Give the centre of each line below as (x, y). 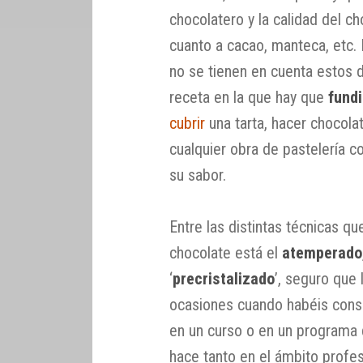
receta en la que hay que (249, 98)
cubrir (188, 124)
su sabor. (198, 175)
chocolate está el (226, 253)
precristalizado (224, 279)
